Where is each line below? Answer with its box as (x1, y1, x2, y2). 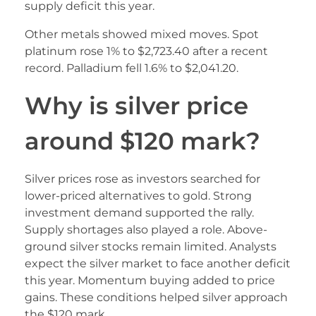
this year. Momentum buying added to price (25, 274, 275, 288)
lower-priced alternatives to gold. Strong (25, 189, 252, 203)
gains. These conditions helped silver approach (25, 291, 288, 305)
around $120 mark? (25, 126, 260, 156)
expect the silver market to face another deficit (25, 257, 291, 271)
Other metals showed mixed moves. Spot (25, 28, 259, 42)
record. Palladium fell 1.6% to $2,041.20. (25, 61, 238, 75)
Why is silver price (25, 91, 248, 121)
